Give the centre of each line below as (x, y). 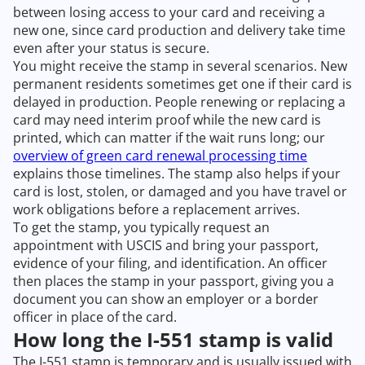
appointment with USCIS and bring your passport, (166, 246)
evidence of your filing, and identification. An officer (170, 264)
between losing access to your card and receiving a (169, 13)
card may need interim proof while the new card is (167, 120)
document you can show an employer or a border (166, 299)
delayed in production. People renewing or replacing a (179, 102)
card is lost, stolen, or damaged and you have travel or (180, 192)
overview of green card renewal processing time (160, 156)
